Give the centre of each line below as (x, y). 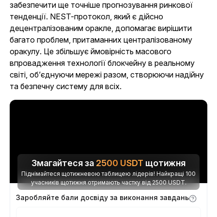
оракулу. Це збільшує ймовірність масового (91, 51)
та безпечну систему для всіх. (66, 86)
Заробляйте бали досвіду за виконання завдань (102, 197)
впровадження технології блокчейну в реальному (102, 63)
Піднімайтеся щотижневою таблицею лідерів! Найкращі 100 (108, 174)
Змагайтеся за (64, 163)
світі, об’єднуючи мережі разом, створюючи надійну (107, 75)
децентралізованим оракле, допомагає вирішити (101, 28)
